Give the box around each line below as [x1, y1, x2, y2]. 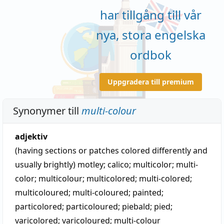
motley [77, 159, 103, 170]
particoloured [66, 201, 118, 212]
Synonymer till [13, 104, 81, 117]
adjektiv [15, 131, 47, 142]
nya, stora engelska [95, 26, 205, 43]
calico [107, 159, 129, 170]
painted [132, 187, 161, 198]
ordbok [129, 46, 171, 63]
